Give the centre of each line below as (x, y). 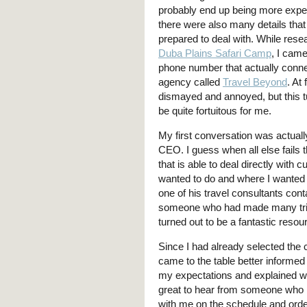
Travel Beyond (255, 82)
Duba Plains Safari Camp (215, 53)
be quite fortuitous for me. (215, 111)
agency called (191, 82)
